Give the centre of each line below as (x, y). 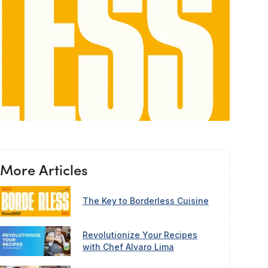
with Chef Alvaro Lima (128, 247)
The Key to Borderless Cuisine (145, 201)
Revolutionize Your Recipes (140, 235)
